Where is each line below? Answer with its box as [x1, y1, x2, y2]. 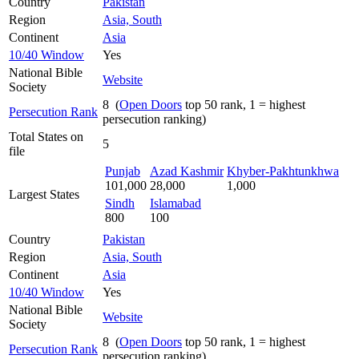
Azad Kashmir [150, 163, 224, 178]
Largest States [9, 187, 79, 201]
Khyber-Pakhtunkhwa [227, 163, 339, 178]
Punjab [105, 163, 140, 178]
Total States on [9, 129, 83, 143]
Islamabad [150, 196, 201, 210]
